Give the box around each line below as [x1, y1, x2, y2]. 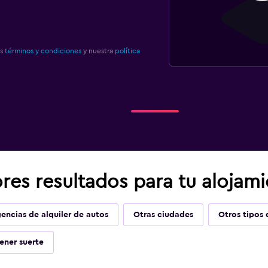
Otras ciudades [133, 211, 193, 219]
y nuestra [81, 47, 115, 54]
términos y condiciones [4, 47, 81, 54]
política [114, 47, 140, 54]
